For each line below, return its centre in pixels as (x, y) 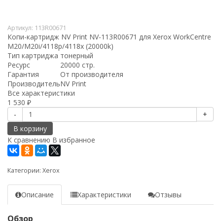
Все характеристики (41, 93)
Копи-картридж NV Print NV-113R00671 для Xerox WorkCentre (109, 37)
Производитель (34, 83)
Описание (37, 194)
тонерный (77, 55)
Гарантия (23, 74)
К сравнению (29, 140)
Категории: (25, 170)
